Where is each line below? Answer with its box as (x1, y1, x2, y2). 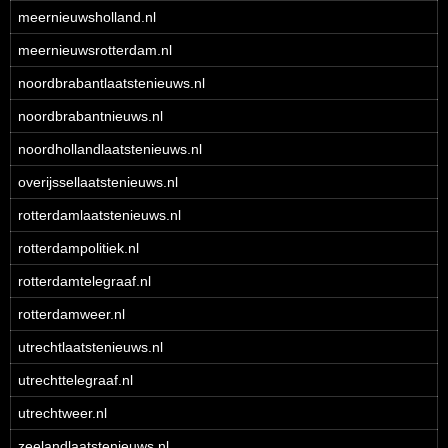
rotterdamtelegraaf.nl (18, 273, 151, 289)
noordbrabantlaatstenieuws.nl (18, 75, 205, 91)
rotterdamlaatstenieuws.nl (18, 207, 181, 223)
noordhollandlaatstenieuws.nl (18, 141, 202, 157)
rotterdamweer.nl (18, 306, 125, 322)
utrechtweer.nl (18, 405, 107, 421)
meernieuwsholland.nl (18, 9, 156, 25)
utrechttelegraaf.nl (18, 372, 133, 388)
